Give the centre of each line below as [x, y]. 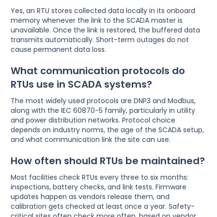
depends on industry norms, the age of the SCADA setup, [108, 130]
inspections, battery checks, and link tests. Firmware [99, 187]
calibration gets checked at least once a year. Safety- [103, 207]
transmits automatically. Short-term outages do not [100, 40]
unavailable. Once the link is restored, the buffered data [106, 30]
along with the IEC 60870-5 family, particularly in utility [103, 111]
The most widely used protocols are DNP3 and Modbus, [103, 101]
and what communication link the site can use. [91, 140]
